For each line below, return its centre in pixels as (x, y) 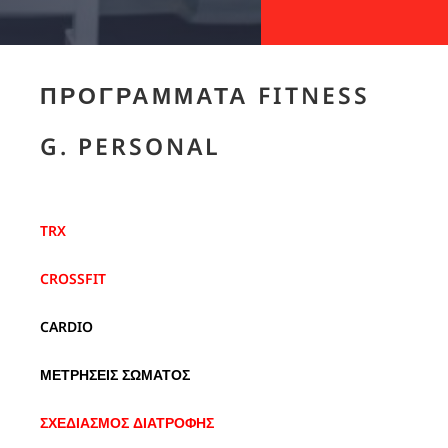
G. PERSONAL (130, 146)
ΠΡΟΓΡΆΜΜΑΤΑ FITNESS (204, 95)
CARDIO (66, 327)
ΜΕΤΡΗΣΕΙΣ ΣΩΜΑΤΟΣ (114, 375)
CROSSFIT (72, 279)
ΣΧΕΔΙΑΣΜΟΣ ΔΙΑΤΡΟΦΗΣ (126, 423)
